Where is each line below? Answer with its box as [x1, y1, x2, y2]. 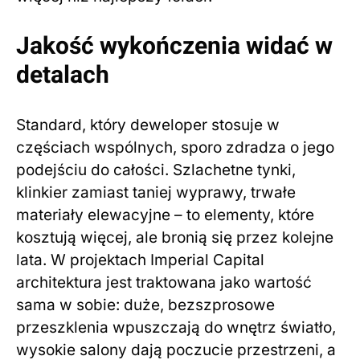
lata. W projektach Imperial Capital [16, 251, 264, 270]
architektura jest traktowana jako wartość [16, 273, 312, 292]
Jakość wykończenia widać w [16, 29, 333, 65]
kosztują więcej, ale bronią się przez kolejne [16, 228, 333, 247]
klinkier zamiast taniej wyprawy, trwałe [16, 183, 296, 202]
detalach [16, 58, 109, 94]
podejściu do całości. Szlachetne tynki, [16, 161, 296, 180]
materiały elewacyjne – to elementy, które [16, 206, 314, 225]
